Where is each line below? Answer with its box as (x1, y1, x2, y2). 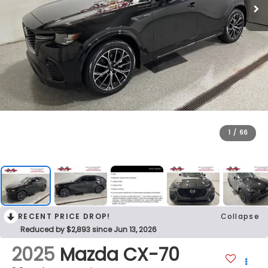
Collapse (220, 211, 260, 222)
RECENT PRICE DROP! (18, 211, 111, 222)
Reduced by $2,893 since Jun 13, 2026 (20, 224, 157, 235)
